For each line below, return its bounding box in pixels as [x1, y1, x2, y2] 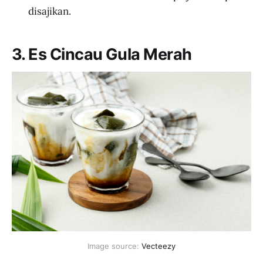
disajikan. [28, 5, 71, 18]
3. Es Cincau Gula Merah [12, 45, 192, 64]
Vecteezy [141, 241, 176, 251]
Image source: [87, 241, 141, 251]
